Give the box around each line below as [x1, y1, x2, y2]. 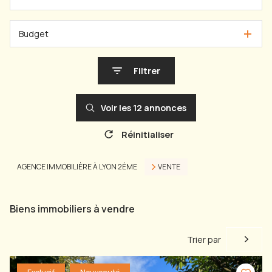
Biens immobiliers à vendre [10, 202, 135, 216]
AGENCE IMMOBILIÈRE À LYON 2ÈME [17, 161, 137, 172]
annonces [142, 102, 186, 114]
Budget [19, 28, 49, 39]
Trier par [187, 233, 222, 245]
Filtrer [133, 65, 160, 76]
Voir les [101, 102, 133, 114]
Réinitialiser [121, 128, 174, 140]
